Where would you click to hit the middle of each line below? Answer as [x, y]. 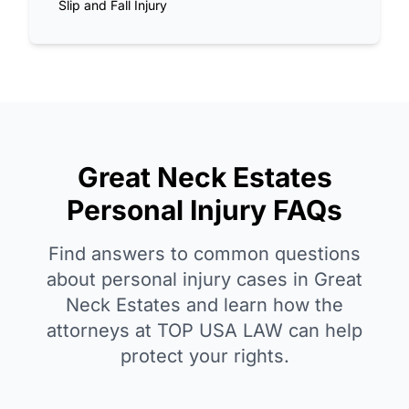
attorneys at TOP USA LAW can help [204, 331]
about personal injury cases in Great [204, 280]
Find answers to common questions [204, 254]
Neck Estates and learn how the [204, 305]
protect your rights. [204, 357]
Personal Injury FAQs [204, 210]
